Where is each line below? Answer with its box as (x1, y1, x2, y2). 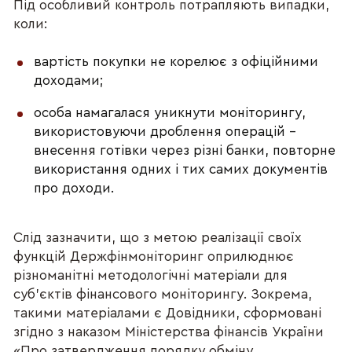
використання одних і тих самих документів (34, 163, 328, 177)
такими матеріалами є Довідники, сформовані (13, 306, 322, 321)
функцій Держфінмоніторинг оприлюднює (13, 250, 295, 264)
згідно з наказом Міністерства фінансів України (13, 325, 324, 339)
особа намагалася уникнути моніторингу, (34, 106, 306, 120)
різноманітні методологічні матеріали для (13, 269, 288, 283)
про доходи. (34, 181, 115, 196)
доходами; (34, 73, 104, 87)
